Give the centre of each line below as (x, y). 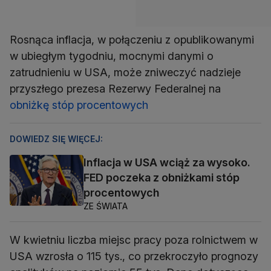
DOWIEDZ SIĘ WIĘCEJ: (56, 139)
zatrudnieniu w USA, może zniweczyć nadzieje (125, 72)
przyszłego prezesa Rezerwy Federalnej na (115, 88)
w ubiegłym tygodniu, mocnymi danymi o (112, 56)
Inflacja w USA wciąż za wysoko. (167, 162)
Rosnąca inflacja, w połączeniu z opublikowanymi (132, 39)
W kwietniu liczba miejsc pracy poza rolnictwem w (134, 240)
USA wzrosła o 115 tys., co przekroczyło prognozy (134, 256)
